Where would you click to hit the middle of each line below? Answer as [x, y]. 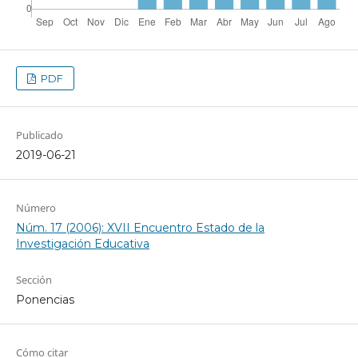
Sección [34, 280]
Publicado [39, 135]
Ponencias [45, 300]
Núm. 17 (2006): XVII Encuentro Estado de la [140, 228]
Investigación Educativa [82, 244]
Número [36, 208]
